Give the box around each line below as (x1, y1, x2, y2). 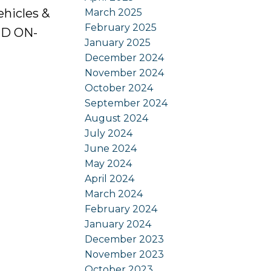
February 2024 (85, 203, 158, 215)
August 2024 (85, 112, 149, 124)
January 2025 (85, 36, 151, 48)
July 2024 (85, 127, 133, 139)
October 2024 (85, 82, 154, 94)
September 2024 (85, 97, 168, 109)
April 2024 (85, 172, 135, 184)
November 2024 (85, 67, 165, 79)
